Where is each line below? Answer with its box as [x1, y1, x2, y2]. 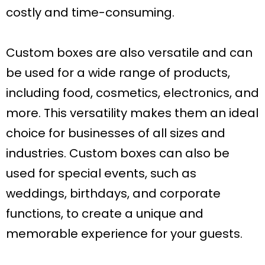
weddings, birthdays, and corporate [6, 185, 221, 202]
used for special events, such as [6, 165, 196, 182]
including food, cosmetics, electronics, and [6, 85, 259, 102]
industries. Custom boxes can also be [6, 145, 230, 162]
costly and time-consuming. [6, 4, 174, 21]
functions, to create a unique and [6, 205, 203, 222]
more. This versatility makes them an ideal [6, 105, 258, 122]
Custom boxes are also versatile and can [6, 44, 253, 62]
